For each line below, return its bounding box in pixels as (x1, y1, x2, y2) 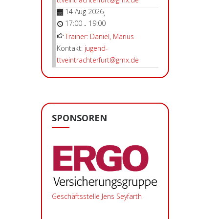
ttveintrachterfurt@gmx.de (56, 55, 139, 65)
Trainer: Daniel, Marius (65, 31, 134, 41)
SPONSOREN (51, 111, 107, 124)
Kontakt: (56, 43, 85, 53)
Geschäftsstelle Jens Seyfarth (51, 191, 142, 201)
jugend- (84, 43, 108, 53)
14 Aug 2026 (65, 6, 104, 16)
